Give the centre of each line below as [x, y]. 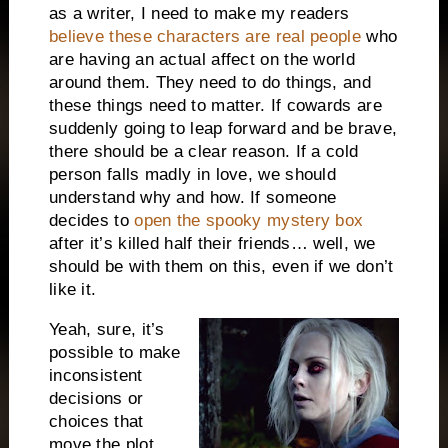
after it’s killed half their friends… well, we [212, 244]
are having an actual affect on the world [201, 60]
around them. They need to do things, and [209, 83]
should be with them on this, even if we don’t [221, 267]
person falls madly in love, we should [192, 175]
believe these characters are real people [204, 37]
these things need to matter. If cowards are [215, 106]
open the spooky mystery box [249, 221]
